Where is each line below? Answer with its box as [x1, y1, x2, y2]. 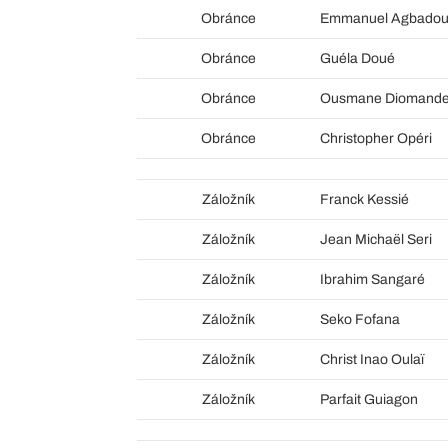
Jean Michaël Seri [319, 231, 432, 247]
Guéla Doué [319, 50, 395, 66]
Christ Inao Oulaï [319, 351, 424, 367]
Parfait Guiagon [319, 391, 418, 407]
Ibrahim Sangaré [319, 271, 425, 287]
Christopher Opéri [319, 130, 432, 146]
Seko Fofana [319, 311, 400, 327]
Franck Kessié [319, 191, 409, 207]
